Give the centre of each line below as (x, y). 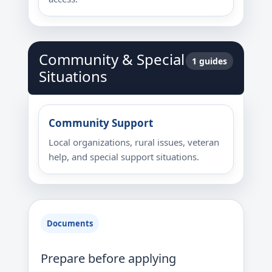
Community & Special (112, 59)
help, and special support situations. (124, 157)
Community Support (101, 123)
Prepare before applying (108, 258)
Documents (70, 223)
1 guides (209, 61)
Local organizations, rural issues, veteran (134, 142)
